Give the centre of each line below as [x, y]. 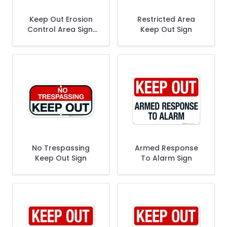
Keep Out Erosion [61, 19]
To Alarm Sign [166, 158]
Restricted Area [166, 19]
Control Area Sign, [61, 29]
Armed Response [166, 148]
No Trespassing [61, 148]
